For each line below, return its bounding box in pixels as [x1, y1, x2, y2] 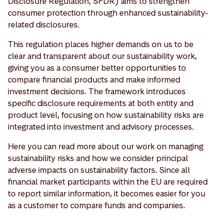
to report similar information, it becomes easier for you [8, 188, 205, 199]
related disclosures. [8, 19, 80, 30]
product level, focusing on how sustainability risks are [8, 109, 204, 120]
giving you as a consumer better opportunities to [8, 62, 186, 73]
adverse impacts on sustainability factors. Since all [8, 164, 190, 175]
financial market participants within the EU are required [8, 176, 208, 187]
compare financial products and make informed [8, 74, 180, 85]
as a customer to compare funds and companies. [8, 199, 187, 211]
